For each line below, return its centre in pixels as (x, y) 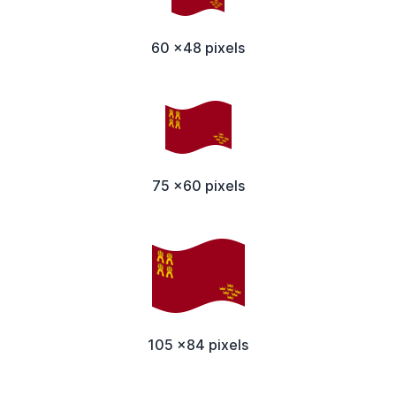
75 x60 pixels (198, 185)
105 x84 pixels (198, 344)
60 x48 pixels (198, 47)
